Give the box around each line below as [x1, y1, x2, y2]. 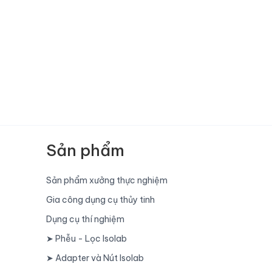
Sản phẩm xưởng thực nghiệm [46, 175, 168, 186]
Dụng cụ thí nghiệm [46, 214, 124, 225]
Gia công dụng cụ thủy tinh [46, 194, 155, 205]
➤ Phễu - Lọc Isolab [46, 233, 127, 244]
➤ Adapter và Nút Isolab [46, 253, 144, 263]
